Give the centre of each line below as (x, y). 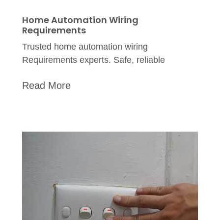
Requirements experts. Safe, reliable (93, 60)
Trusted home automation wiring (85, 47)
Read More (46, 86)
